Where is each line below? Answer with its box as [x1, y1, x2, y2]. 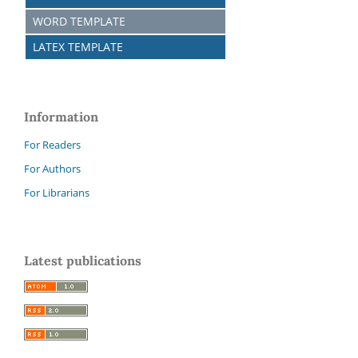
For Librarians [24, 185, 89, 200]
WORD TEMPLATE [26, 14, 125, 30]
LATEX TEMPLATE [26, 39, 123, 55]
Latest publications [24, 252, 141, 268]
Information [24, 109, 98, 125]
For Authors [24, 161, 81, 176]
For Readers [24, 137, 81, 152]
